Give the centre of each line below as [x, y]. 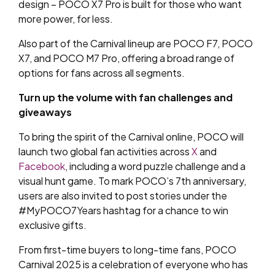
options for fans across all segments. [102, 73]
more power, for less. [66, 19]
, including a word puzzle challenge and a [155, 166]
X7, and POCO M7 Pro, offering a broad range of [126, 58]
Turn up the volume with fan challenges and [126, 97]
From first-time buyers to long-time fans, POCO [127, 250]
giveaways [45, 112]
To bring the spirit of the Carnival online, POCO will [131, 137]
